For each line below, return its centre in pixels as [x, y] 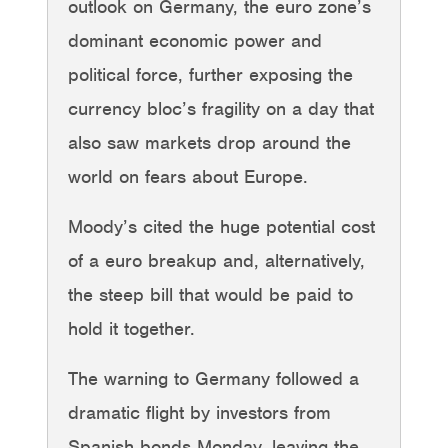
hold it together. [131, 328]
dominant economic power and [195, 40]
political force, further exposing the [210, 74]
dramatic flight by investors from [199, 412]
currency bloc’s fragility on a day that [221, 108]
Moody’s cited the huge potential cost [221, 226]
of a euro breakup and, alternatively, [216, 260]
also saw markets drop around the [209, 142]
